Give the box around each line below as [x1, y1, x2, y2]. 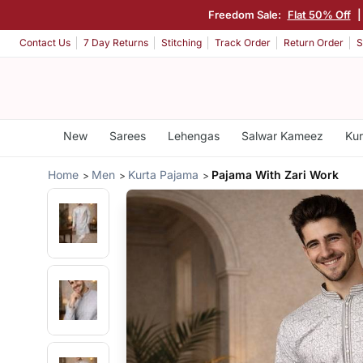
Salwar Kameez [241, 129, 323, 143]
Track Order [215, 36, 271, 49]
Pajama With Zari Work [211, 167, 340, 181]
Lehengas [167, 129, 220, 143]
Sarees [109, 129, 146, 143]
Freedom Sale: [207, 7, 284, 21]
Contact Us [19, 36, 70, 49]
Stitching [161, 36, 202, 49]
